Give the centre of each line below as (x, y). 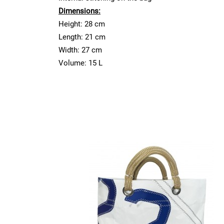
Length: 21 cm (82, 37)
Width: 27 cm (80, 50)
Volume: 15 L (80, 63)
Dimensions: (79, 11)
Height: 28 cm (82, 24)
